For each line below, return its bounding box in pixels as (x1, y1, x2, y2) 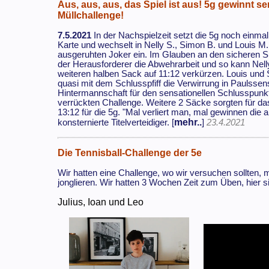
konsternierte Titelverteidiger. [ (58, 118, 175, 128)
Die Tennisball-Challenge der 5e (58, 148, 202, 159)
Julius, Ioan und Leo (58, 197, 144, 208)
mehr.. (174, 117, 202, 128)
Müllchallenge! (58, 10, 124, 21)
